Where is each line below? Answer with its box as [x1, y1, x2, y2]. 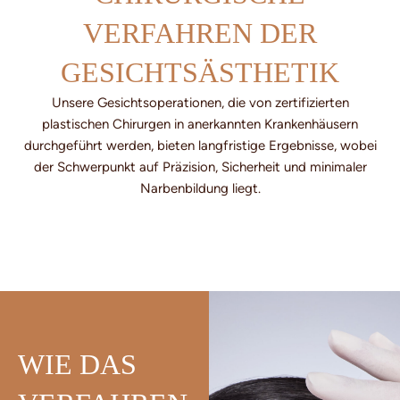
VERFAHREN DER [83, 17, 317, 50]
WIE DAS [18, 347, 137, 380]
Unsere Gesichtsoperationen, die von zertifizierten [51, 95, 349, 112]
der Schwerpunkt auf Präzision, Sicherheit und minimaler [33, 159, 367, 176]
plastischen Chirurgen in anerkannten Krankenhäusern [42, 116, 358, 133]
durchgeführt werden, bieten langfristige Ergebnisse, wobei [23, 137, 377, 154]
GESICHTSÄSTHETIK [61, 56, 339, 89]
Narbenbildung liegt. [139, 180, 261, 197]
